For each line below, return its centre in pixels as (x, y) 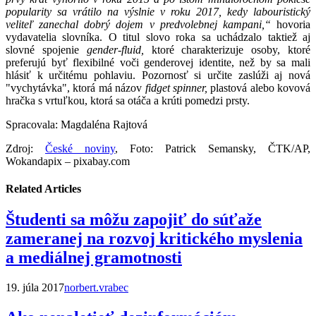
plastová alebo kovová (259, 87)
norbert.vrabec (96, 288)
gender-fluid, (115, 49)
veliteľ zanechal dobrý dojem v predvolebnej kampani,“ (141, 24)
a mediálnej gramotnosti (94, 258)
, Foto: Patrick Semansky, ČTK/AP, (213, 148)
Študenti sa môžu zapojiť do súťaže (134, 220)
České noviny (80, 148)
